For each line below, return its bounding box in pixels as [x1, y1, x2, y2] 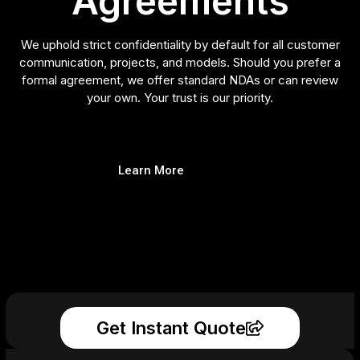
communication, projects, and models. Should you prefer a [19, 55, 341, 71]
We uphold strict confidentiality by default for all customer [20, 37, 340, 53]
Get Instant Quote [96, 317, 246, 338]
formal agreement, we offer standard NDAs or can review [22, 72, 338, 88]
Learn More [118, 162, 184, 178]
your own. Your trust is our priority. [87, 90, 273, 106]
